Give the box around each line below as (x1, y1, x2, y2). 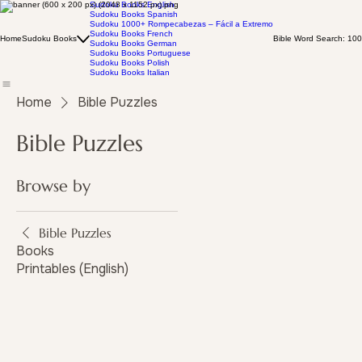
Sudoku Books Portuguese (90, 48, 191, 57)
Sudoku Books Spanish (90, 10, 178, 19)
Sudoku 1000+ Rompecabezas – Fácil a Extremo (90, 19, 273, 28)
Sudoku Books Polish (90, 58, 170, 67)
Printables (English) (16, 260, 128, 277)
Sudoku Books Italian (90, 68, 170, 77)
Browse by (16, 176, 90, 196)
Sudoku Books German (90, 39, 177, 48)
